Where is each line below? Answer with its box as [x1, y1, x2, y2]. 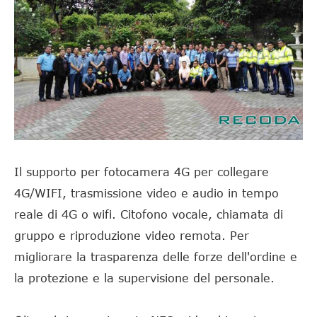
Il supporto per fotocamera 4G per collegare [14, 165, 269, 178]
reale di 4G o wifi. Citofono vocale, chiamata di [14, 207, 283, 221]
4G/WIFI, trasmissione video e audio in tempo [14, 186, 279, 200]
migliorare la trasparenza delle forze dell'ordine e [14, 250, 297, 263]
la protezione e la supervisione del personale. [14, 271, 275, 284]
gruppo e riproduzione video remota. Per [14, 229, 249, 242]
